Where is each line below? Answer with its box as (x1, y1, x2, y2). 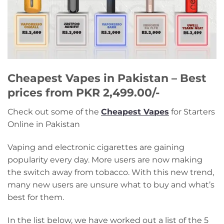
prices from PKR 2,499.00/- (7, 85, 159, 100)
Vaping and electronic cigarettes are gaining (7, 142, 184, 152)
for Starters (169, 107, 215, 117)
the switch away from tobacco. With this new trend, (7, 167, 214, 177)
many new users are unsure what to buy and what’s (7, 180, 214, 190)
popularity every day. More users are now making (7, 155, 202, 165)
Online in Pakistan (7, 119, 80, 129)
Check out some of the (7, 107, 101, 117)
